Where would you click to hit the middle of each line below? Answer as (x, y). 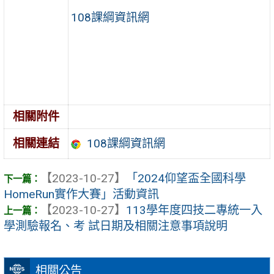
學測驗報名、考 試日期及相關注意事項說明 (116, 226)
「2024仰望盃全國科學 (186, 179)
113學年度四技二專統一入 (194, 210)
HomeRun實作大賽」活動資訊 (81, 194)
